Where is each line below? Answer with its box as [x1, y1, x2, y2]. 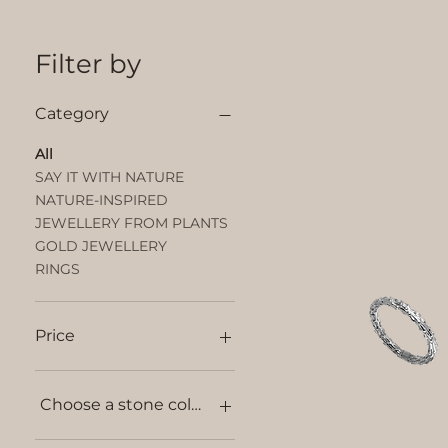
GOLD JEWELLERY [35, 237, 167, 256]
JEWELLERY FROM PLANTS [35, 214, 228, 233]
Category [35, 104, 109, 124]
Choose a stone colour [39, 395, 218, 415]
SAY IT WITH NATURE [35, 168, 184, 187]
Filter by [35, 48, 141, 81]
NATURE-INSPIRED [35, 191, 168, 210]
